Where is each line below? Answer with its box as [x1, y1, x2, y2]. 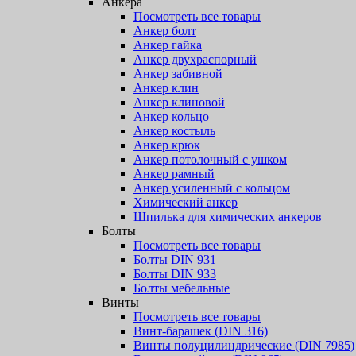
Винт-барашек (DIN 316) [133, 324, 268, 338]
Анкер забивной [133, 67, 222, 80]
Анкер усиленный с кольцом [133, 181, 290, 195]
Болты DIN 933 [133, 267, 216, 281]
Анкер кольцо [133, 110, 209, 123]
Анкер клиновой [133, 95, 225, 109]
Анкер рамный [133, 167, 215, 180]
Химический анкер [133, 195, 238, 209]
